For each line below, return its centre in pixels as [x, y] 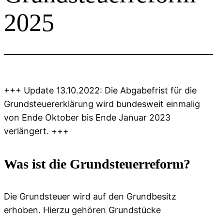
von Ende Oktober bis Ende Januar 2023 [87, 118]
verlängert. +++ [36, 131]
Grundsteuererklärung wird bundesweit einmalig [102, 104]
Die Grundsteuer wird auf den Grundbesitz [90, 196]
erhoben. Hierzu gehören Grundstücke [82, 210]
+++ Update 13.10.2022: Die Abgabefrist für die [100, 91]
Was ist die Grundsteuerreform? [97, 164]
